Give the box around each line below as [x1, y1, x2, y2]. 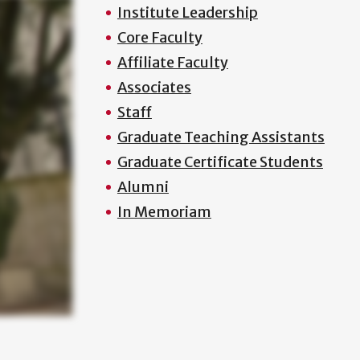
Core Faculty [117, 28, 202, 47]
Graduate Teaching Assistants [117, 128, 325, 146]
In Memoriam [117, 202, 211, 221]
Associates [117, 78, 191, 96]
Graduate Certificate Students [117, 153, 323, 171]
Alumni [117, 178, 169, 196]
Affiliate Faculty [117, 53, 228, 72]
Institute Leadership [117, 3, 258, 22]
